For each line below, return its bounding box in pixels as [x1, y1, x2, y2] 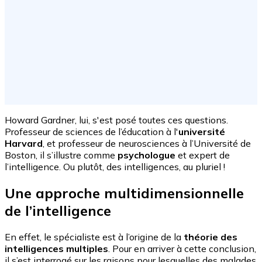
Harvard [5, 137, 43, 150]
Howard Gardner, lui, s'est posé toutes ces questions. [5, 114, 228, 126]
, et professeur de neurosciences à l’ [43, 137, 194, 150]
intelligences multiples [5, 243, 108, 255]
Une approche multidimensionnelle [5, 184, 244, 202]
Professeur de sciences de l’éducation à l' [5, 126, 178, 138]
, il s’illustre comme [36, 149, 118, 161]
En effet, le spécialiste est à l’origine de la [5, 231, 184, 243]
